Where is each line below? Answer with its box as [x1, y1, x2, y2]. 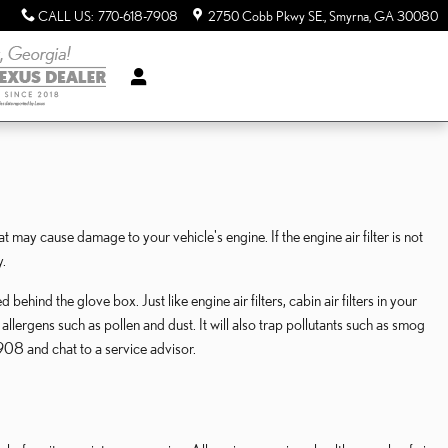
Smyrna [329, 8, 369, 24]
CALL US [38, 8, 91, 24]
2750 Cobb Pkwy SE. [208, 8, 324, 24]
